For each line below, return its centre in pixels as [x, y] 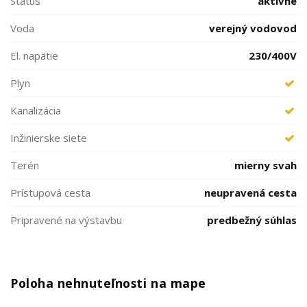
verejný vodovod [253, 28]
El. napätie [34, 56]
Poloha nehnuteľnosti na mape [108, 283]
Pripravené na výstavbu [66, 220]
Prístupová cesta [50, 193]
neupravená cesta [250, 193]
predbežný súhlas [252, 220]
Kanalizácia [36, 110]
